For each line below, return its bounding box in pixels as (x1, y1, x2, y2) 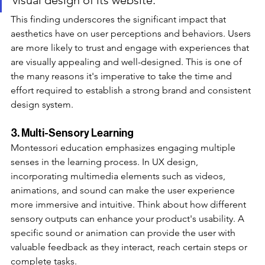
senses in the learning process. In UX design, (11, 156, 201, 167)
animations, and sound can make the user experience (11, 184, 237, 196)
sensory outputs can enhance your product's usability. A (11, 212, 247, 224)
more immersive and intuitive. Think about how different (11, 198, 248, 210)
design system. (11, 98, 76, 110)
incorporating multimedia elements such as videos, (11, 170, 228, 182)
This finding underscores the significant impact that (11, 13, 228, 25)
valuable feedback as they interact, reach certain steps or (11, 241, 250, 253)
